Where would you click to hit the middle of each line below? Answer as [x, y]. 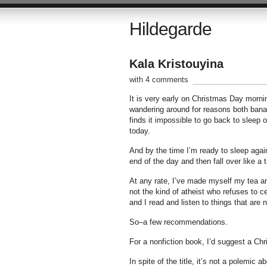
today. [141, 131]
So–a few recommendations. [178, 222]
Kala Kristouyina [176, 64]
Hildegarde [170, 29]
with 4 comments [159, 80]
